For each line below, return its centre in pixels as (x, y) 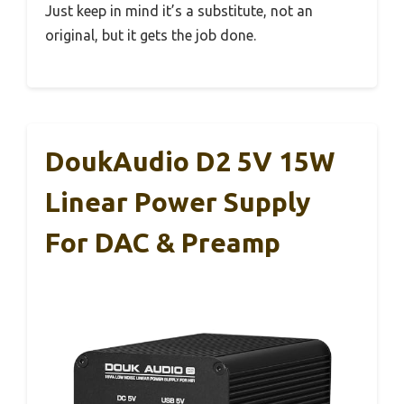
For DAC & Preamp (163, 243)
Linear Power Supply (178, 202)
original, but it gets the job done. (151, 36)
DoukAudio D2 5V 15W (190, 162)
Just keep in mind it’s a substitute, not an (179, 11)
